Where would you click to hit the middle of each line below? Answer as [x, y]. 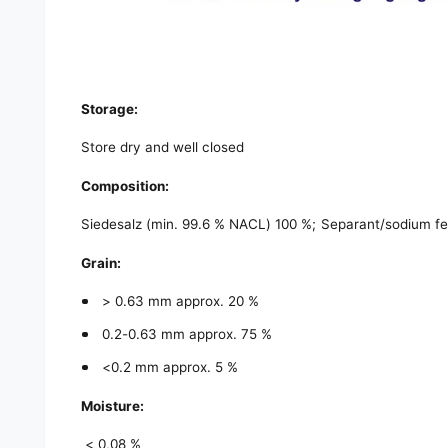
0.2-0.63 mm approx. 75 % [187, 334]
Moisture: [113, 405]
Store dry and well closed [163, 147]
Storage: [110, 108]
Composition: [125, 185]
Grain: [101, 262]
